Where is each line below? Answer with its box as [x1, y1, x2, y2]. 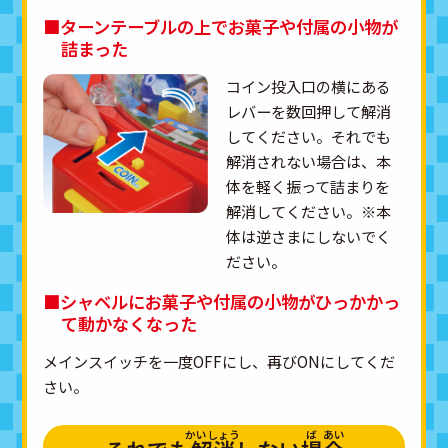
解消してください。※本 [226, 199, 392, 222]
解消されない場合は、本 [226, 149, 392, 172]
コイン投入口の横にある [226, 74, 392, 97]
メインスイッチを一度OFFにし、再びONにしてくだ [43, 350, 396, 373]
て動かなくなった [60, 311, 197, 337]
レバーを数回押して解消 [226, 99, 392, 122]
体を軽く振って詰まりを [226, 174, 391, 197]
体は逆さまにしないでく [226, 224, 392, 247]
